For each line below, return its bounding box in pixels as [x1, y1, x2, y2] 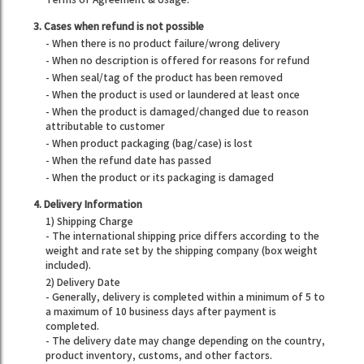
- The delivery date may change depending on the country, [45, 336, 326, 348]
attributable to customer [45, 121, 166, 133]
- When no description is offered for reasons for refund [45, 55, 310, 67]
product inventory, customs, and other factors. [45, 350, 273, 362]
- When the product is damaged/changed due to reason [45, 106, 310, 119]
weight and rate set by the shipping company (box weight [45, 245, 318, 258]
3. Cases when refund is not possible [33, 21, 205, 33]
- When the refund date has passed [45, 155, 212, 167]
